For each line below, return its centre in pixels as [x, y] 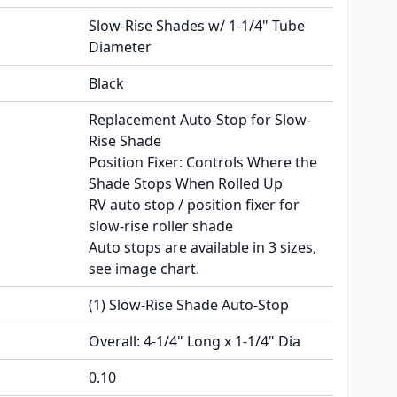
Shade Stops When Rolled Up [186, 184]
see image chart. [144, 269]
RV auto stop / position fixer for [194, 205]
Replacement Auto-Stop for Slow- [200, 120]
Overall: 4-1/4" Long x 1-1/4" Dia [195, 342]
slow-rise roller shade [161, 226]
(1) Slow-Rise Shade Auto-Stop [189, 305]
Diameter [120, 47]
